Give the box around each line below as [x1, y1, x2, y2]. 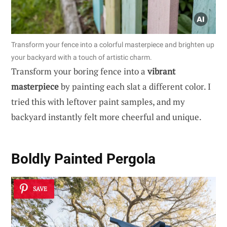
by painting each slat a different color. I [59, 81, 211, 93]
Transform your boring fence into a [11, 65, 147, 78]
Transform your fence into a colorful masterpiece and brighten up [11, 41, 214, 49]
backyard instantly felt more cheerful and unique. [11, 111, 202, 123]
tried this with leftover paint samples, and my [11, 96, 185, 108]
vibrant [147, 65, 175, 78]
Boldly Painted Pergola [11, 150, 156, 167]
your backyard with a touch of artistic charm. [11, 53, 152, 62]
